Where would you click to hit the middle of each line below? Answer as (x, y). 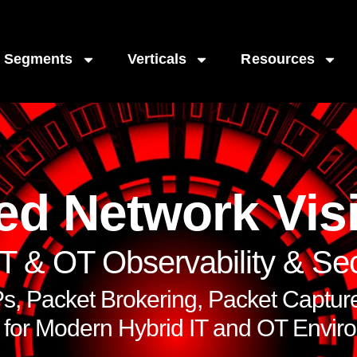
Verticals (157, 59)
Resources (278, 59)
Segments (38, 59)
